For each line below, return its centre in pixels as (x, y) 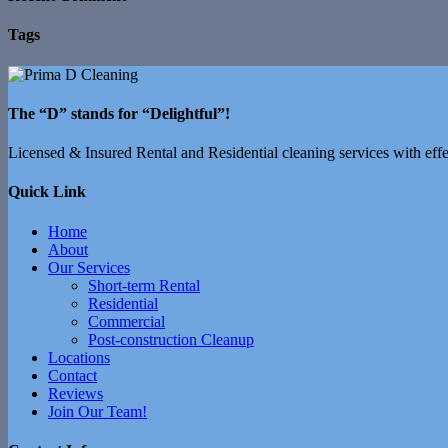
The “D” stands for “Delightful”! (119, 113)
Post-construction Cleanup (171, 339)
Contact (72, 375)
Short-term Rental (144, 285)
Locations (79, 357)
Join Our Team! (97, 411)
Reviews (75, 393)
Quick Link (47, 192)
